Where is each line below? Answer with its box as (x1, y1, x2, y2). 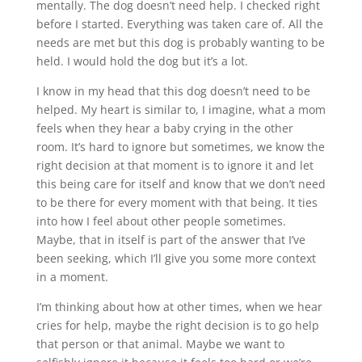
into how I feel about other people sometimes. (36, 213, 286, 229)
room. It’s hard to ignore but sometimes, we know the (36, 139, 325, 155)
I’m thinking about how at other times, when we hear (36, 299, 322, 315)
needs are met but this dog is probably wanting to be (36, 35, 325, 51)
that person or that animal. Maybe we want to (36, 336, 284, 352)
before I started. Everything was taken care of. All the (36, 16, 323, 32)
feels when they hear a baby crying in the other (36, 120, 293, 137)
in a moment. (36, 269, 108, 285)
